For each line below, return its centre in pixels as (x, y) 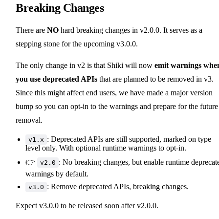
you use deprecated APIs (56, 79)
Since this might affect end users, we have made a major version (114, 92)
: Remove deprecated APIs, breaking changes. (118, 186)
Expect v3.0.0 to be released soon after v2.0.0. (87, 205)
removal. (29, 120)
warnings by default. (57, 174)
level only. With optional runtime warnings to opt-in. (106, 148)
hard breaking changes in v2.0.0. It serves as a (131, 30)
